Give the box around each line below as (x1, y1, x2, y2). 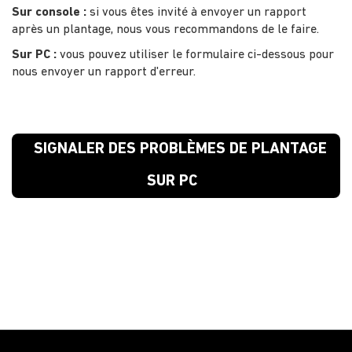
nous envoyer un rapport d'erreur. (12, 65, 196, 79)
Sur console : (12, 5, 86, 19)
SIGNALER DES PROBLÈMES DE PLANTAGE (33, 141, 327, 157)
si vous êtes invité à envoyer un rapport (86, 5, 306, 19)
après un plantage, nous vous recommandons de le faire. (12, 23, 319, 36)
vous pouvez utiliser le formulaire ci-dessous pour (57, 48, 334, 61)
